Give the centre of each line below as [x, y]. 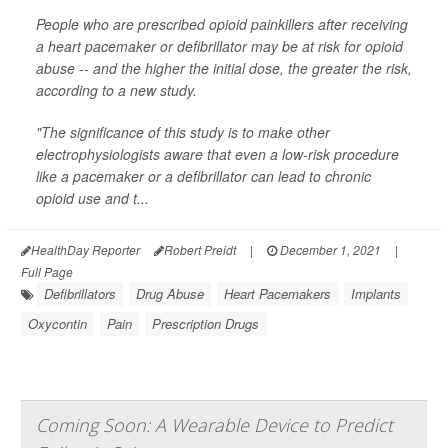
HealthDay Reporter [85, 249]
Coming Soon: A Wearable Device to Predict [214, 425]
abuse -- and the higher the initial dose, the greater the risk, [224, 68]
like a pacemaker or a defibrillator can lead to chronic [203, 176]
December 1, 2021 [329, 249]
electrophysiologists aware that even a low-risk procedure [217, 154]
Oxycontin [57, 323]
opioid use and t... [92, 198]
